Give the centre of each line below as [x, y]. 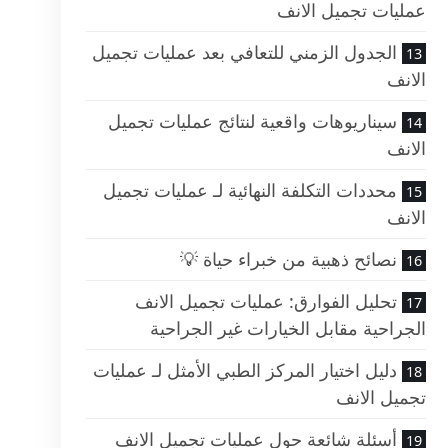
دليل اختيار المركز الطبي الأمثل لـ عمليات [244, 370]
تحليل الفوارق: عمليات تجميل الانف [265, 301]
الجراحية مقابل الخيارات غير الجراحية [287, 328]
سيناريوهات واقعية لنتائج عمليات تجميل [252, 121]
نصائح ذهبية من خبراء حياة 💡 [288, 259]
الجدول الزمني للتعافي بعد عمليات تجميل [244, 52]
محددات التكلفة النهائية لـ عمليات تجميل [249, 190]
